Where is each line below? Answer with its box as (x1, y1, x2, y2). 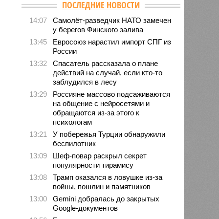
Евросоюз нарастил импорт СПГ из (53, 37, 172, 46)
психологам (53, 117, 92, 126)
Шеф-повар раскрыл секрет (53, 151, 147, 160)
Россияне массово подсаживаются (53, 89, 171, 98)
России (53, 46, 77, 55)
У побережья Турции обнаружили (53, 130, 166, 138)
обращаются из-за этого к (53, 108, 140, 117)
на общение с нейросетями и (53, 99, 150, 108)
